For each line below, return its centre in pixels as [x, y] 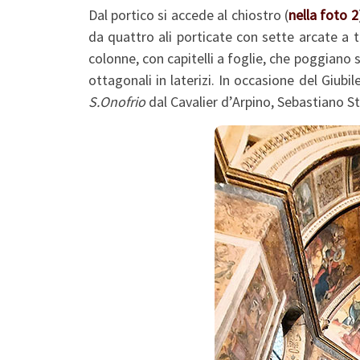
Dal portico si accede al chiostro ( [188, 15]
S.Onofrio [117, 102]
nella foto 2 [323, 15]
